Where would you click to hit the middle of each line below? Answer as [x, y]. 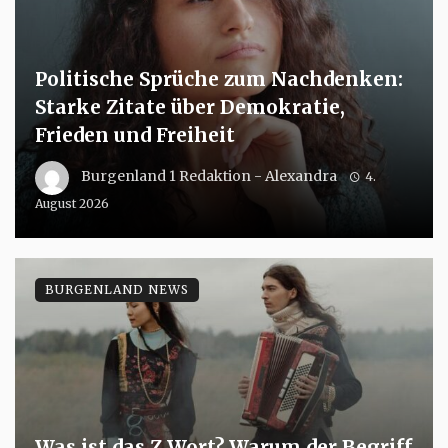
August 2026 [72, 203]
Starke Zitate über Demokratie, [190, 106]
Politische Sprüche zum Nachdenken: [219, 78]
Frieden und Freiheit [135, 134]
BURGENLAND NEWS [117, 289]
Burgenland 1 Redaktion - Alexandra [209, 176]
